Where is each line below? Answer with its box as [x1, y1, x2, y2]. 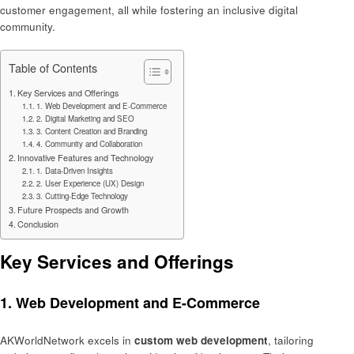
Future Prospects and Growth [17, 203, 130, 216]
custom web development [134, 332, 268, 348]
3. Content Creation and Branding [36, 125, 148, 137]
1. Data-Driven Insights [36, 164, 114, 176]
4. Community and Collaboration [36, 137, 143, 149]
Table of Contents [9, 58, 97, 76]
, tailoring [268, 332, 314, 348]
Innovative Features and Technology [17, 151, 154, 164]
